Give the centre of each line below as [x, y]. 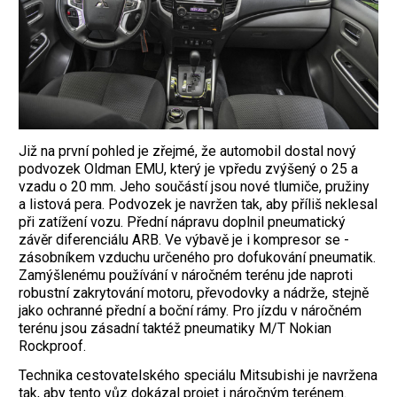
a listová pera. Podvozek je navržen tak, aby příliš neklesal [198, 205]
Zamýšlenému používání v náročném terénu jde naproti [186, 276]
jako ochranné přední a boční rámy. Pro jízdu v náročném [190, 311]
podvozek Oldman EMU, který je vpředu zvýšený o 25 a [188, 169]
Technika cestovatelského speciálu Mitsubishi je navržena [198, 376]
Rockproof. [52, 346]
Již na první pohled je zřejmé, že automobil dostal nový [187, 152]
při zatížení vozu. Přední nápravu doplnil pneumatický [182, 222]
